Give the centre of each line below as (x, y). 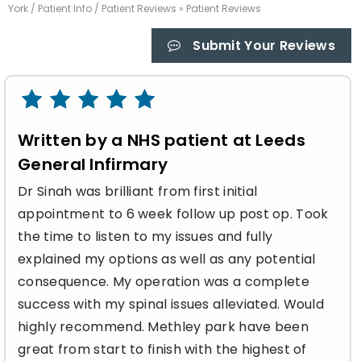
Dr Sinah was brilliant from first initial (138, 191)
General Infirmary (93, 164)
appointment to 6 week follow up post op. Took (173, 214)
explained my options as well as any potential (167, 259)
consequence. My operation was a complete (164, 281)
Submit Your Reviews (264, 45)
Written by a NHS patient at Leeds (162, 140)
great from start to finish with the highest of (162, 349)
